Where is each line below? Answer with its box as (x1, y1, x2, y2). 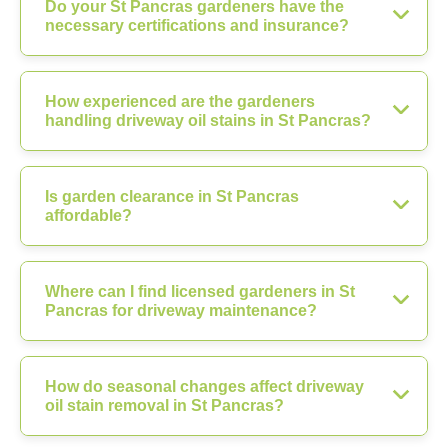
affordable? (45, 206, 132, 224)
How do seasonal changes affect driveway (45, 377, 364, 395)
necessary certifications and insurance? (45, 16, 349, 34)
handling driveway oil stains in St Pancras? (45, 111, 371, 129)
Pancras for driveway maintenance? (45, 301, 317, 319)
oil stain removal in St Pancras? (45, 396, 284, 414)
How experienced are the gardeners (45, 92, 315, 110)
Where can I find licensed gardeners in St (45, 282, 355, 300)
